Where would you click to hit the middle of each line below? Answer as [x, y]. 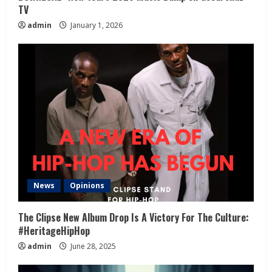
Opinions [87, 186]
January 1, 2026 [96, 25]
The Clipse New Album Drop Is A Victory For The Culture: [134, 218]
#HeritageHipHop [54, 231]
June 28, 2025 [92, 246]
